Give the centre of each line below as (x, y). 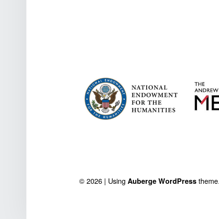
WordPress (177, 181)
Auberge (142, 181)
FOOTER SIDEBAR (92, 72)
